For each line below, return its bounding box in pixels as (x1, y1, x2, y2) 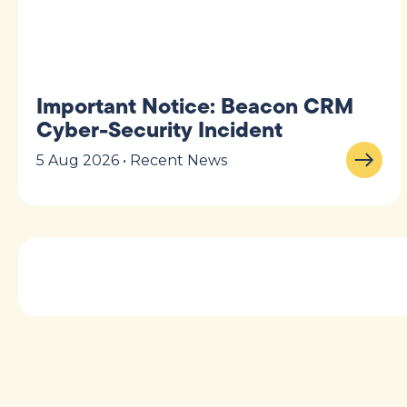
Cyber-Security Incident (36, 113, 283, 146)
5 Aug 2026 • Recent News (36, 151, 227, 169)
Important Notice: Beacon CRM (36, 89, 353, 123)
